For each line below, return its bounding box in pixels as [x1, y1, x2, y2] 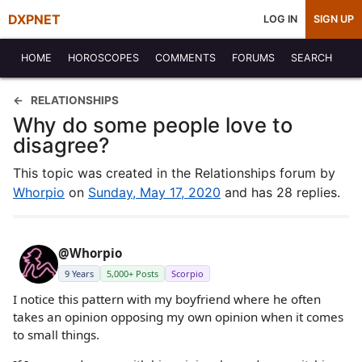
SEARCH [291, 52, 332, 64]
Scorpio [171, 267, 204, 280]
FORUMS [232, 52, 275, 64]
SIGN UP [314, 13, 354, 25]
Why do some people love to [13, 112, 293, 137]
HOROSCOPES [68, 52, 139, 64]
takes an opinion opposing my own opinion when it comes [13, 309, 343, 325]
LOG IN [263, 13, 297, 25]
